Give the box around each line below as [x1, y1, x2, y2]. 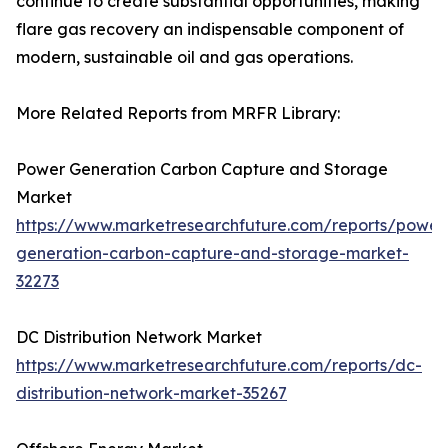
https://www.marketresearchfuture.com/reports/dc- [16, 355, 422, 376]
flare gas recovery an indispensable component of [16, 19, 404, 40]
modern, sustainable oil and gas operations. [16, 47, 353, 68]
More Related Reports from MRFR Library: [16, 103, 340, 124]
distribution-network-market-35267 [16, 383, 287, 404]
